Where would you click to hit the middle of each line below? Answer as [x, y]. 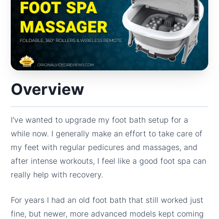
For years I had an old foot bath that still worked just [107, 200]
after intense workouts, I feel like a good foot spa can [109, 161]
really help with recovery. [57, 174]
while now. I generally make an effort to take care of [107, 133]
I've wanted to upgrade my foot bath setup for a [100, 120]
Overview [48, 89]
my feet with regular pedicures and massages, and [104, 147]
